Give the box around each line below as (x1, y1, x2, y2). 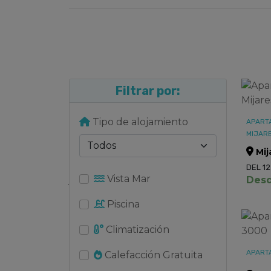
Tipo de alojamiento (90, 116, 188, 128)
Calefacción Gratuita (102, 249, 203, 261)
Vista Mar (105, 173, 151, 184)
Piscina (105, 198, 140, 210)
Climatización (103, 224, 169, 235)
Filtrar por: (116, 83, 180, 98)
